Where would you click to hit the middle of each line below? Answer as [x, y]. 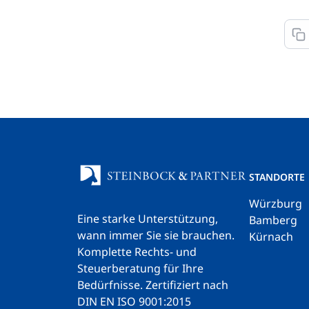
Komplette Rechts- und [137, 251]
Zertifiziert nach [187, 285]
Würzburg [275, 203]
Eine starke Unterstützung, [148, 218]
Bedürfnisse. [111, 285]
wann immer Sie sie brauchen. [156, 235]
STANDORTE [277, 177]
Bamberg [273, 220]
